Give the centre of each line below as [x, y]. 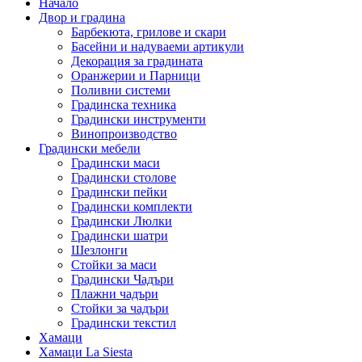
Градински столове [124, 178]
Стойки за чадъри [120, 309]
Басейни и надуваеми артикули [158, 47]
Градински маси [116, 163]
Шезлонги [99, 250]
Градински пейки [119, 192]
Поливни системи [121, 90]
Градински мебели [90, 149]
